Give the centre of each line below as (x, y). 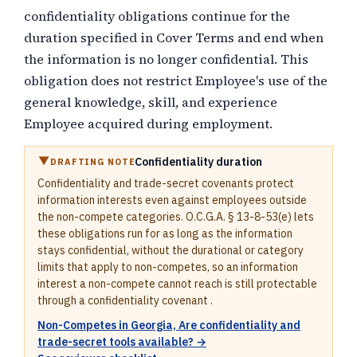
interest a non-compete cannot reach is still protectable (177, 284)
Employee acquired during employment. (148, 124)
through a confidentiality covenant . (125, 300)
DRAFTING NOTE (93, 161)
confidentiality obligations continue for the (157, 16)
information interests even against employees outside (172, 200)
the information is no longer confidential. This (166, 59)
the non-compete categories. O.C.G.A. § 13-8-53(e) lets (176, 217)
